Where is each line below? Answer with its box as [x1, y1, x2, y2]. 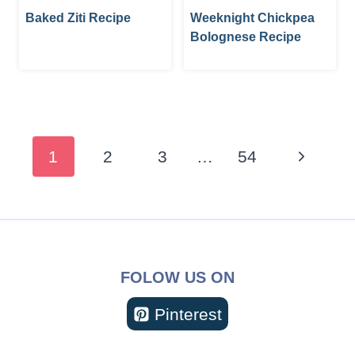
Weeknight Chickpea [190, 10, 315, 25]
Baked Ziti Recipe [25, 10, 131, 25]
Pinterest [155, 304, 222, 323]
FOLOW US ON [120, 269, 235, 287]
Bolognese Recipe [190, 29, 301, 44]
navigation [18, 144, 120, 169]
